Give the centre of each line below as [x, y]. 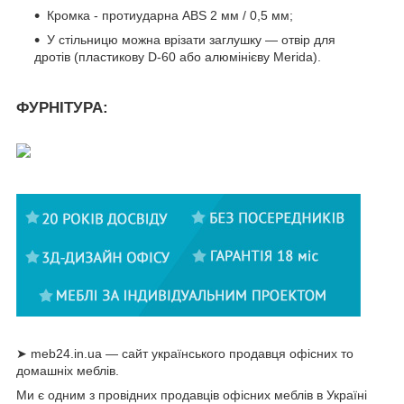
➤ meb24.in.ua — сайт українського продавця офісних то [185, 353]
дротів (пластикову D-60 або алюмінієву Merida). [178, 57]
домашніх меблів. [68, 370]
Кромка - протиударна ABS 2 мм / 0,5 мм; [170, 16]
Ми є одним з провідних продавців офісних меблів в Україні [192, 395]
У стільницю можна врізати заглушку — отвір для [191, 40]
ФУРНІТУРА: [62, 107]
